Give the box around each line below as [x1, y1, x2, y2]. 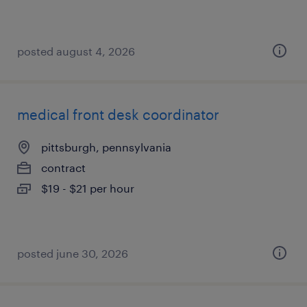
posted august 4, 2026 [17, 45, 135, 58]
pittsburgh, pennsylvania [41, 140, 171, 153]
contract [41, 161, 86, 174]
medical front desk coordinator [17, 106, 219, 123]
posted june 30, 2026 [17, 247, 128, 260]
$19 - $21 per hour [41, 182, 134, 195]
